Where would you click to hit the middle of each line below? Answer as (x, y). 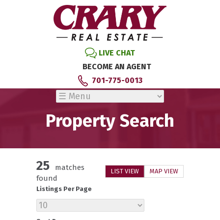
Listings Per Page (64, 189)
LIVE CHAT (117, 53)
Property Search (110, 121)
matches (70, 167)
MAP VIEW (164, 171)
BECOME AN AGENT (117, 66)
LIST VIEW (125, 171)
